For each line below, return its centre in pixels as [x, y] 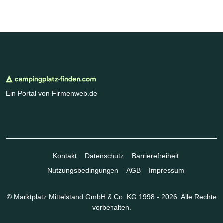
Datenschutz [104, 156]
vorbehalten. [111, 207]
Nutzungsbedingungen [83, 170]
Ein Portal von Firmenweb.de [52, 93]
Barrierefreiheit [155, 156]
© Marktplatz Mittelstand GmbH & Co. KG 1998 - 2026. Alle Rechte [111, 197]
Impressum [166, 170]
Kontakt [64, 156]
